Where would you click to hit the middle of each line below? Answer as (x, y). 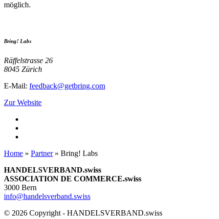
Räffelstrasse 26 (28, 60)
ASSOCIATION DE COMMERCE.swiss (73, 178)
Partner (42, 153)
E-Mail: (17, 86)
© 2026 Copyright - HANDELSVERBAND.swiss (83, 213)
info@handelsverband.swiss (47, 196)
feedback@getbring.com (67, 86)
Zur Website (23, 102)
